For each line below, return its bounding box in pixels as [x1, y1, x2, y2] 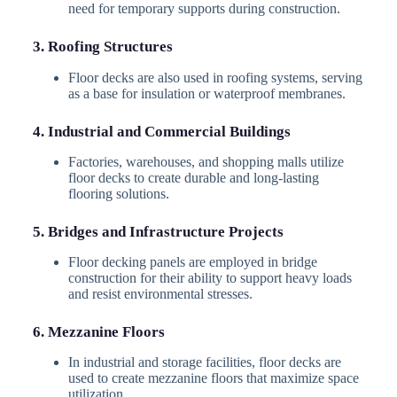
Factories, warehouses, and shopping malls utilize [67, 153, 344, 169]
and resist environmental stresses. [67, 285, 253, 301]
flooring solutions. [67, 185, 169, 201]
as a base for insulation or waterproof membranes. [67, 85, 346, 101]
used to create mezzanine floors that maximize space [67, 370, 359, 385]
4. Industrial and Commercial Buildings [32, 122, 291, 140]
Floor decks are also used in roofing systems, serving [67, 69, 362, 85]
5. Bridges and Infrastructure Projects [32, 222, 284, 240]
